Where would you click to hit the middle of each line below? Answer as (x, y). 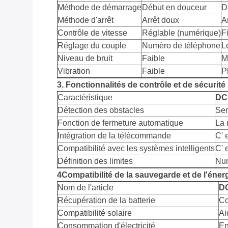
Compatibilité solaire (95, 213)
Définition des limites (95, 161)
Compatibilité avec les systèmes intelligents (136, 149)
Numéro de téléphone (181, 46)
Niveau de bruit (85, 59)
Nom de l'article (85, 188)
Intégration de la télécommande (114, 136)
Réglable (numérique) (181, 33)
